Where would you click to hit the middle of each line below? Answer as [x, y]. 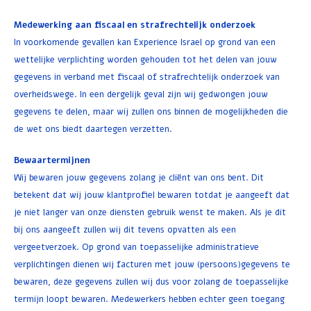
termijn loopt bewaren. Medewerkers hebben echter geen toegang [149, 299]
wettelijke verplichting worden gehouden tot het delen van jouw [145, 59]
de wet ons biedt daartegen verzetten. [93, 129]
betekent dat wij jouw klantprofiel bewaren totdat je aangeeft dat [152, 195]
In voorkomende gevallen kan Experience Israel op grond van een [145, 42]
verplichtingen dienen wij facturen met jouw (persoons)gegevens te [152, 264]
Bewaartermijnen [52, 160]
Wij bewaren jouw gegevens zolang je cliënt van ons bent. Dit [139, 177]
